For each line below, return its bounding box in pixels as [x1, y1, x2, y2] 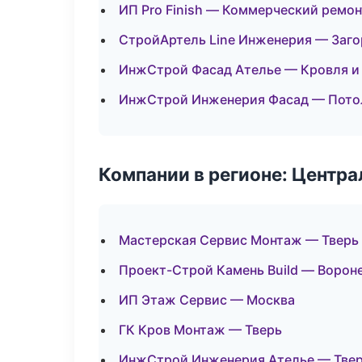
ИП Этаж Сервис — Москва [119, 292, 295, 308]
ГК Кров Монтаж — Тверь [119, 322, 282, 338]
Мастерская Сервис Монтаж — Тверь [119, 232, 359, 248]
